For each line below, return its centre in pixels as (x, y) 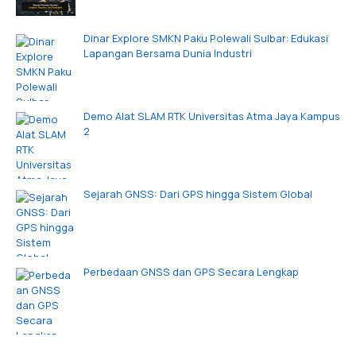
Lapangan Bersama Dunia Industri (167, 53)
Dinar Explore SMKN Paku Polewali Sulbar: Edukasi (205, 38)
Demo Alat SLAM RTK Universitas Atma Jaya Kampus (211, 116)
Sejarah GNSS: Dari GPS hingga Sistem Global (197, 193)
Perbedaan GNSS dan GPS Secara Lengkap (191, 271)
